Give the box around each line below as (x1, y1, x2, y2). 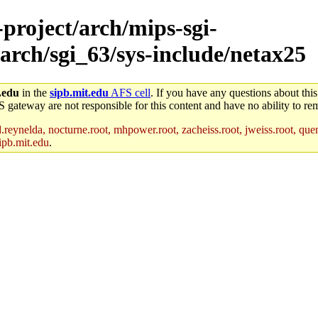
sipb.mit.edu (50, 86, 109, 99)
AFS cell (109, 86, 150, 99)
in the (19, 86, 50, 99)
